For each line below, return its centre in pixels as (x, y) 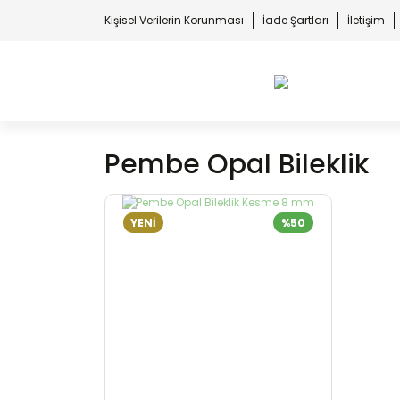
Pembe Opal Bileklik (237, 164)
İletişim (366, 20)
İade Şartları (296, 20)
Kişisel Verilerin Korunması (174, 20)
